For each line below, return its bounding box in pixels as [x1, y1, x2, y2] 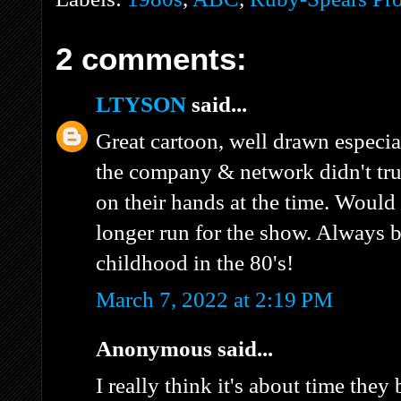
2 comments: [55, 40, 247, 76]
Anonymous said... [96, 336, 273, 361]
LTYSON [96, 91, 186, 116]
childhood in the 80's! [96, 250, 294, 275]
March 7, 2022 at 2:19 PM [96, 286, 333, 311]
